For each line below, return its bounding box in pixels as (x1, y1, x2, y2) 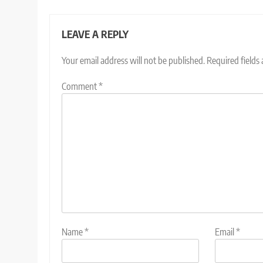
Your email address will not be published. (62, 54, 205, 66)
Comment (62, 80, 99, 92)
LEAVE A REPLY (62, 27, 129, 41)
